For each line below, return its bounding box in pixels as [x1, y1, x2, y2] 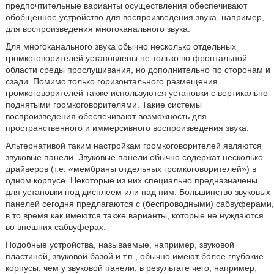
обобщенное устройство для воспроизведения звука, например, [5, 12, 264, 22]
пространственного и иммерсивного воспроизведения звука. [5, 123, 249, 133]
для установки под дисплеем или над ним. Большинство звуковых [5, 187, 270, 197]
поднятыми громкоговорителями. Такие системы [5, 100, 202, 109]
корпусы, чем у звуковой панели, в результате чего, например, [5, 263, 257, 273]
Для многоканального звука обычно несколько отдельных [5, 42, 236, 51]
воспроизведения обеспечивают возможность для [5, 111, 207, 121]
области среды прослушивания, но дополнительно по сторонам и [5, 65, 270, 75]
